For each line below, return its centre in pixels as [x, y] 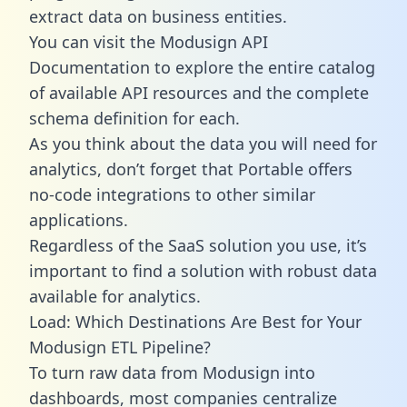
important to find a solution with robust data [203, 270]
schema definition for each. [134, 118]
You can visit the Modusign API [149, 41]
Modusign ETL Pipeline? [120, 347]
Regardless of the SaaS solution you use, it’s [198, 245]
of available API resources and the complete [199, 92]
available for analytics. [115, 296]
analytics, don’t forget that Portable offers [191, 169]
